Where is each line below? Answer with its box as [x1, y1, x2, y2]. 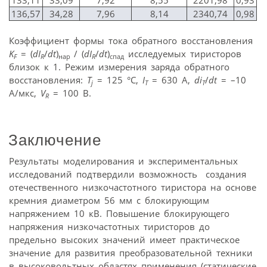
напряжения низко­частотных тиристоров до [9, 220, 210, 232]
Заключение [8, 131, 101, 149]
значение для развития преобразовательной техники [9, 246, 253, 259]
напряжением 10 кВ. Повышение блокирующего [9, 207, 229, 219]
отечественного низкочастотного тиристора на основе [9, 181, 256, 193]
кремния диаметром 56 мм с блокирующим [9, 194, 209, 206]
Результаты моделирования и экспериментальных [9, 154, 238, 167]
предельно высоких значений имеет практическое [9, 233, 240, 246]
